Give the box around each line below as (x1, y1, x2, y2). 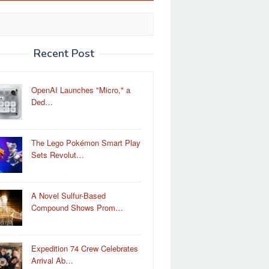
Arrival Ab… (31, 254, 73, 266)
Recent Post (33, 46, 94, 61)
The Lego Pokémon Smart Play (31, 136, 141, 148)
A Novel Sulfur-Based (31, 189, 106, 201)
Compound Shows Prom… (31, 201, 123, 213)
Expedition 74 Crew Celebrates (31, 242, 138, 254)
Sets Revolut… (31, 148, 84, 160)
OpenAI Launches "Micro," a (31, 83, 130, 95)
